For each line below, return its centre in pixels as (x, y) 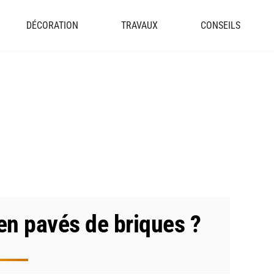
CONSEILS (220, 25)
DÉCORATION (52, 25)
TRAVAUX (139, 25)
